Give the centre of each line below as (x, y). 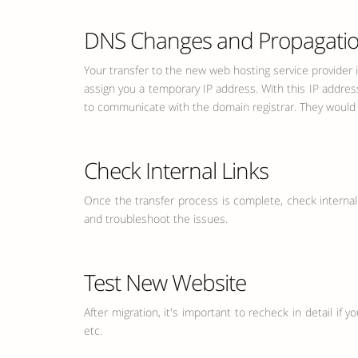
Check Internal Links (176, 170)
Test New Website (165, 282)
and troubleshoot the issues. (156, 219)
